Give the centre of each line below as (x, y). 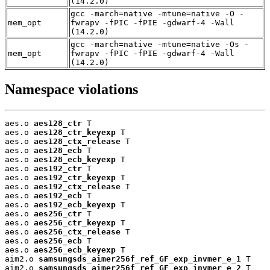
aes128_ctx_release (77, 142)
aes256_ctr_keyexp (75, 223)
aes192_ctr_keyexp (75, 178)
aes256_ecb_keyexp (75, 250)
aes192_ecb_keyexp (75, 205)
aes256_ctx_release (77, 232)
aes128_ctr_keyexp (75, 133)
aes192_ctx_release (77, 187)
